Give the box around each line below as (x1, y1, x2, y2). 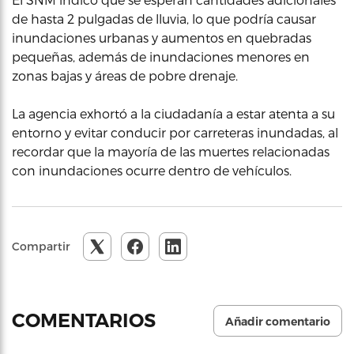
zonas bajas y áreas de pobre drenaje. (12, 68, 238, 83)
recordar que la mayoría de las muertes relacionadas (12, 144, 330, 159)
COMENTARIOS (12, 309, 160, 332)
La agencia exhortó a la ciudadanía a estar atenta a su (12, 106, 335, 121)
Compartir (12, 239, 70, 253)
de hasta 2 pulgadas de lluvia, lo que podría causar (12, 11, 316, 26)
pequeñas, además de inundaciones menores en (12, 49, 310, 64)
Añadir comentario (225, 314, 330, 329)
